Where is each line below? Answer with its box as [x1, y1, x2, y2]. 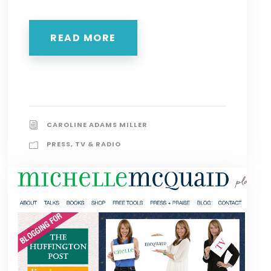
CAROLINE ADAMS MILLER [47, 120, 148, 130]
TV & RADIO [75, 139, 122, 149]
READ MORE [50, 31, 116, 45]
